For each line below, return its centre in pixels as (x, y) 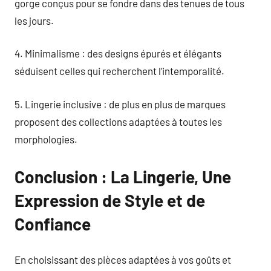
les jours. (34, 20)
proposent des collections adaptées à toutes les (118, 121)
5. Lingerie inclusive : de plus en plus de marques (120, 104)
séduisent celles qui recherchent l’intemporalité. (119, 71)
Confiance (53, 224)
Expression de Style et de (110, 200)
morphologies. (46, 139)
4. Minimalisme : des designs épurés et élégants (118, 53)
